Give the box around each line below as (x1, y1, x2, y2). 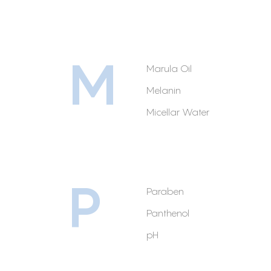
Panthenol (146, 206, 189, 219)
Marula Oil (146, 62, 192, 74)
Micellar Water (146, 105, 209, 118)
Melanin (146, 83, 181, 96)
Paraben (146, 184, 184, 197)
